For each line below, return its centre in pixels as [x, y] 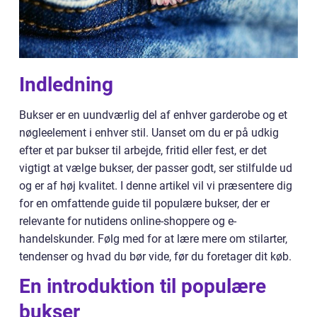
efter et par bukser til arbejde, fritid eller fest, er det [143, 150]
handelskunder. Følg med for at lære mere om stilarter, [153, 239]
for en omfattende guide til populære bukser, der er [144, 203]
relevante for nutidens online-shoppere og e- [128, 221]
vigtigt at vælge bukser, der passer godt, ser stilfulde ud [156, 168]
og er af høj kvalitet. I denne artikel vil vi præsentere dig [156, 186]
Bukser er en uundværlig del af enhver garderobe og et [153, 115]
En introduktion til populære [143, 286]
